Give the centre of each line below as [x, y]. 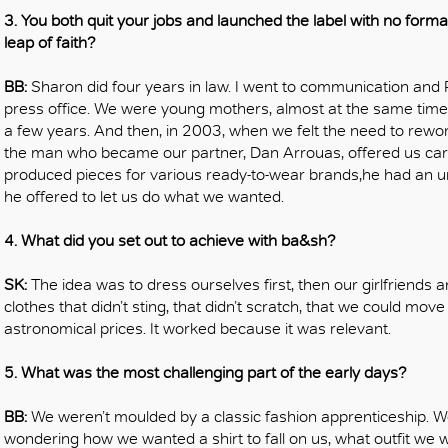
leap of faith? [50, 42]
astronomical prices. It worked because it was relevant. [197, 328]
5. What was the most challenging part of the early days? [205, 372]
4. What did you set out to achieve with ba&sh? [170, 240]
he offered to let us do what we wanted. [144, 196]
